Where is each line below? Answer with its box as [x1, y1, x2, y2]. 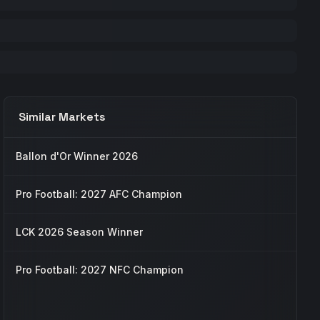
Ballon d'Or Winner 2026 [16, 150, 139, 162]
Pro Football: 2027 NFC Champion [16, 264, 184, 276]
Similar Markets [19, 109, 106, 124]
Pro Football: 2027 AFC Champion [16, 188, 183, 200]
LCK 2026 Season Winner [16, 226, 144, 238]
